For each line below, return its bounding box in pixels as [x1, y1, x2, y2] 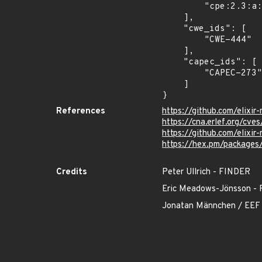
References [56, 106, 105, 117]
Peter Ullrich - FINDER [162, 167, 250, 178]
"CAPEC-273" [162, 68, 204, 79]
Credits [56, 167, 87, 178]
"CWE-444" [162, 35, 204, 46]
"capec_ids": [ [162, 57, 183, 68]
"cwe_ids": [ [162, 23, 183, 35]
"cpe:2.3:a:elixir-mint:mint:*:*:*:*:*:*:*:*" [162, 1, 204, 12]
